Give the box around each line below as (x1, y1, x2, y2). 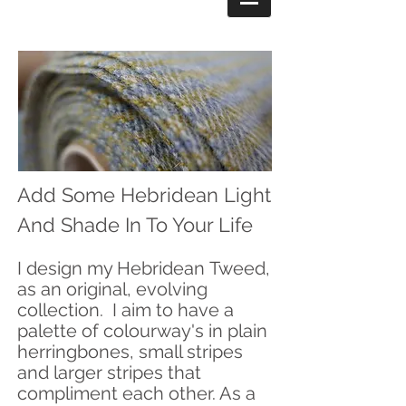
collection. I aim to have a (17, 299, 234, 321)
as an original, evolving (17, 278, 208, 300)
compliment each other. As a (17, 382, 256, 404)
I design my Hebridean (17, 257, 205, 279)
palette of (17, 320, 103, 342)
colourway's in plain (103, 320, 267, 342)
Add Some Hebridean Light (17, 183, 271, 207)
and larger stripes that (17, 362, 201, 383)
